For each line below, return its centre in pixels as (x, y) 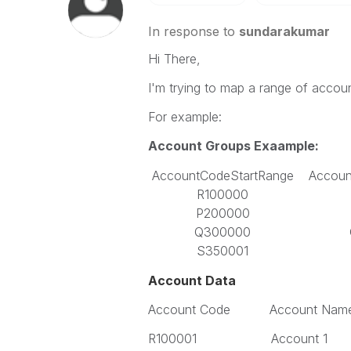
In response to (193, 31)
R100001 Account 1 (237, 338)
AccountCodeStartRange (223, 175)
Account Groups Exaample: (233, 146)
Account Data (192, 280)
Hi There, (174, 59)
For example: (185, 117)
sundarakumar (284, 31)
